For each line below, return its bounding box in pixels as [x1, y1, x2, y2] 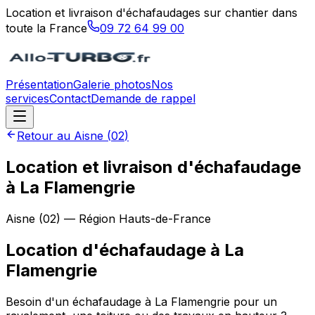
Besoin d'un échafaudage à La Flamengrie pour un [6, 294, 277, 309]
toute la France [6, 21, 87, 35]
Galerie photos [73, 77, 151, 91]
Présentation [6, 77, 73, 91]
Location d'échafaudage [6, 239, 206, 260]
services [6, 91, 49, 105]
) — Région [56, 211, 119, 226]
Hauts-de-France [119, 211, 211, 226]
